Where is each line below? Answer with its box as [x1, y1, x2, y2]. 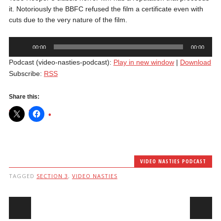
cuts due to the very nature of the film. [8, 16, 127, 24]
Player [8, 49, 28, 57]
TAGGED [8, 172, 37, 180]
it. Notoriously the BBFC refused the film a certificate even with [8, 5, 203, 13]
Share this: [8, 93, 39, 100]
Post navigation [8, 195, 136, 214]
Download [180, 58, 211, 66]
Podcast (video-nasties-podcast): [8, 58, 113, 66]
